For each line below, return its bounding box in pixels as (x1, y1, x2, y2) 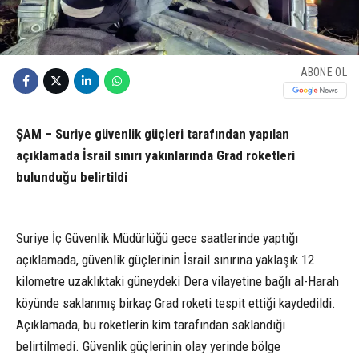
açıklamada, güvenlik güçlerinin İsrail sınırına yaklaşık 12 (16, 252, 314, 268)
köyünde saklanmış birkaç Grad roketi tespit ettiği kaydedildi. (16, 295, 336, 312)
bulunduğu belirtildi (16, 169, 127, 186)
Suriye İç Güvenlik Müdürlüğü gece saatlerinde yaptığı (16, 230, 298, 247)
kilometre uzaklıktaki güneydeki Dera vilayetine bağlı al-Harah (16, 273, 339, 290)
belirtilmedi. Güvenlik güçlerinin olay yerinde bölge (16, 338, 280, 355)
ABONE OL (300, 65, 347, 79)
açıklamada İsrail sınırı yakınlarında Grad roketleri (16, 147, 295, 164)
